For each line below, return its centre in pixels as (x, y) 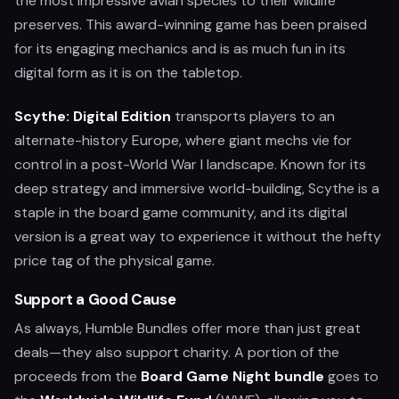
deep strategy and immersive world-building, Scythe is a (197, 188)
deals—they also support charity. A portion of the (177, 352)
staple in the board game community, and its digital (181, 212)
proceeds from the (77, 376)
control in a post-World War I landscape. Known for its (190, 164)
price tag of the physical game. (114, 261)
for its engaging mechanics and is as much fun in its (180, 49)
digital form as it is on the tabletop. (128, 73)
